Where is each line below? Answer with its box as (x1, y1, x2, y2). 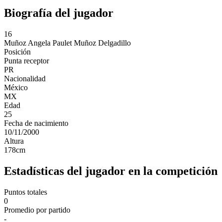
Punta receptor (4, 56, 49, 65)
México (4, 83, 28, 92)
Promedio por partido (4, 206, 70, 215)
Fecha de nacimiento (4, 119, 68, 128)
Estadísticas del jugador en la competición (4, 165, 218, 178)
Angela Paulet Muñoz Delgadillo (28, 39, 131, 48)
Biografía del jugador (4, 6, 113, 20)
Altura (4, 137, 24, 146)
